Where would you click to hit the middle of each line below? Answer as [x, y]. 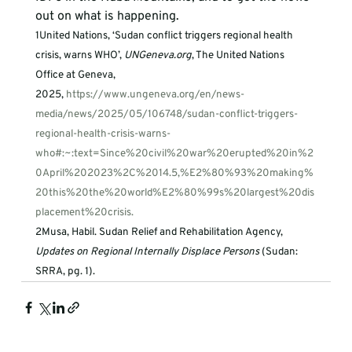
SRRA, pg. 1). [65, 271]
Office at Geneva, [76, 75]
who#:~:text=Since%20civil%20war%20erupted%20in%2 [174, 153]
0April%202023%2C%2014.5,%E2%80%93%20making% [174, 173]
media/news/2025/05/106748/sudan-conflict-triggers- [166, 114]
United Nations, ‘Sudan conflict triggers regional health [167, 35]
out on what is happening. [108, 16]
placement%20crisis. [84, 212]
